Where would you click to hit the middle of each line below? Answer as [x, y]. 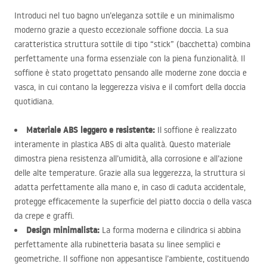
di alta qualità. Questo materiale [172, 144]
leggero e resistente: [117, 130]
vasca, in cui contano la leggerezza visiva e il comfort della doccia [130, 87]
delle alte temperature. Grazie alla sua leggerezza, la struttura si [130, 173]
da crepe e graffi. [44, 216]
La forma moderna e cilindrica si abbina [170, 230]
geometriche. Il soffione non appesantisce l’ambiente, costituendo [132, 259]
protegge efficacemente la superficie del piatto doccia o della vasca [133, 201]
